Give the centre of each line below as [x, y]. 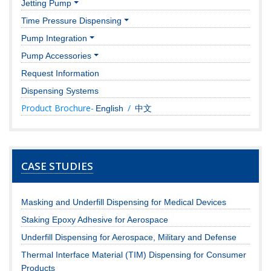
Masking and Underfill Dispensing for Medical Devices [124, 202]
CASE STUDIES [57, 166]
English [109, 108]
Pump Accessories [56, 55]
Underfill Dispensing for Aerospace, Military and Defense [129, 237]
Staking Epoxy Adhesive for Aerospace [95, 219]
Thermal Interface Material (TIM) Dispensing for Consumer [134, 254]
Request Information [60, 73]
